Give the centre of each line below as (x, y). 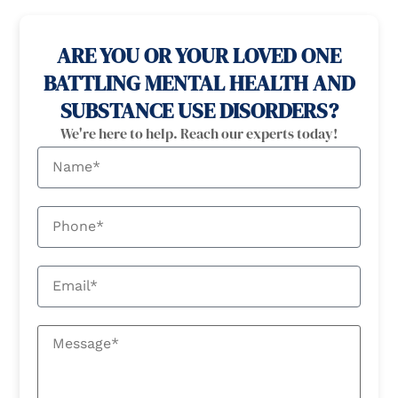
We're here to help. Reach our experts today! (199, 133)
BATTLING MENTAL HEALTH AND (199, 83)
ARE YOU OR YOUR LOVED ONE (199, 55)
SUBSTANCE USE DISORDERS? (199, 110)
